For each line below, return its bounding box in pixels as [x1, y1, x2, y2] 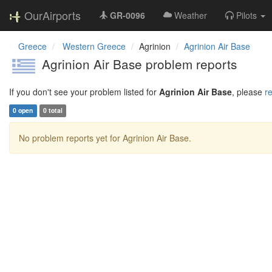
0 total [42, 106, 63, 115]
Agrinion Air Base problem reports [38, 55, 237, 73]
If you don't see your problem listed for [9, 85, 159, 98]
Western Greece [63, 40, 126, 52]
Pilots [236, 9, 257, 21]
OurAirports [24, 7, 81, 23]
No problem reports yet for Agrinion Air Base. [19, 131, 191, 144]
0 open [13, 106, 33, 115]
